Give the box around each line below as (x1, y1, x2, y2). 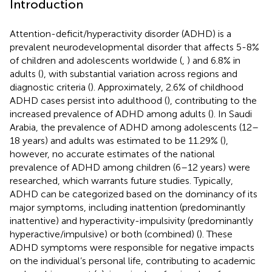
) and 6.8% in (187, 54, 240, 66)
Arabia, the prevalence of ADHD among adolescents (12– (10, 121, 259, 133)
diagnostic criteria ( (10, 81, 90, 93)
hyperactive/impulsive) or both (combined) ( (10, 228, 199, 240)
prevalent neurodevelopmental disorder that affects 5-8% (10, 41, 259, 53)
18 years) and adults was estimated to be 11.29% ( (10, 134, 223, 146)
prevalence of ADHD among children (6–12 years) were (10, 161, 250, 173)
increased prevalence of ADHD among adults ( (10, 107, 211, 120)
